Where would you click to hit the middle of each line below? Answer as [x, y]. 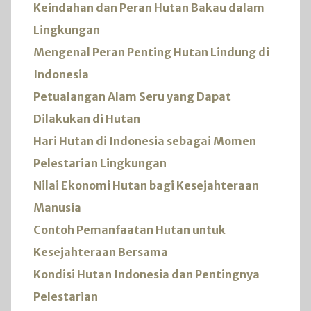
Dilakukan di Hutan [87, 118]
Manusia [57, 207]
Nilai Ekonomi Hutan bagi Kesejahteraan [146, 185]
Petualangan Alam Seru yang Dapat [132, 96]
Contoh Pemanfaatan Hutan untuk [129, 229]
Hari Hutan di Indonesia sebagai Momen [145, 141]
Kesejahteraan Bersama [101, 252]
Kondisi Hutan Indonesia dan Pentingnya [146, 274]
